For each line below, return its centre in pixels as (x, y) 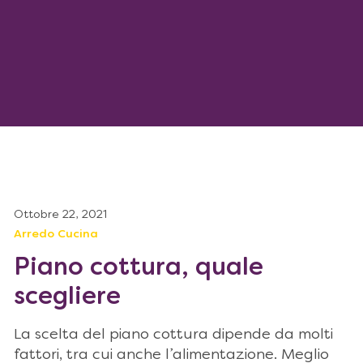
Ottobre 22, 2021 (60, 215)
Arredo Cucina (56, 235)
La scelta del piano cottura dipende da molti (173, 335)
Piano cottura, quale (139, 269)
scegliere (67, 298)
